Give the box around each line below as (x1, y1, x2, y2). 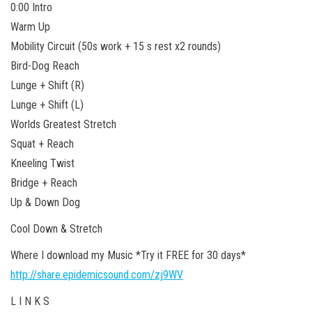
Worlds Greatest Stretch (10, 117, 116, 131)
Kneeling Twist (10, 156, 75, 170)
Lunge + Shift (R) (10, 78, 84, 92)
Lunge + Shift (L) (10, 97, 84, 111)
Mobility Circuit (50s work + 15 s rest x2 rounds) (10, 39, 221, 53)
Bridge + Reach (10, 175, 77, 189)
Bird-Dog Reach (10, 58, 79, 72)
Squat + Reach (10, 136, 74, 150)
